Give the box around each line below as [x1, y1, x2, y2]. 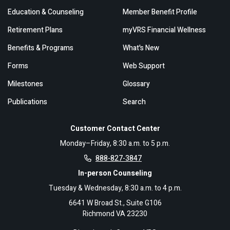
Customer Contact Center [70, 123, 160, 134]
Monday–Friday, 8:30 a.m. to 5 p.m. [60, 138, 170, 149]
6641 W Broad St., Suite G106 [68, 198, 162, 208]
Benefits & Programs [8, 43, 73, 53]
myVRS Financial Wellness [123, 25, 206, 35]
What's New [123, 43, 159, 53]
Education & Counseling [8, 7, 84, 17]
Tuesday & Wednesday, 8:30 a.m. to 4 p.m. [48, 183, 182, 194]
